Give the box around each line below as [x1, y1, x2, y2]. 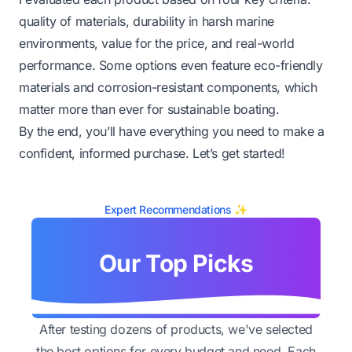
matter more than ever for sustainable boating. [19, 101, 280, 118]
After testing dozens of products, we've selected [39, 321, 313, 338]
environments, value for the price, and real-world [19, 35, 295, 52]
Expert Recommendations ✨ [104, 203, 247, 217]
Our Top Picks [98, 249, 254, 278]
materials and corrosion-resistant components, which [19, 79, 317, 96]
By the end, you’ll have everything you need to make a [19, 123, 324, 140]
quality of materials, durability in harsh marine [19, 13, 274, 30]
